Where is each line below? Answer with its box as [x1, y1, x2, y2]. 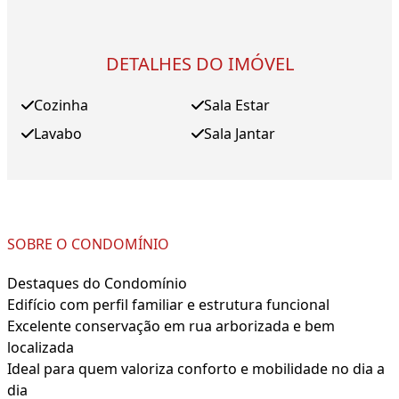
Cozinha [34, 95, 88, 116]
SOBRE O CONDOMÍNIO [7, 234, 169, 255]
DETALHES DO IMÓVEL [105, 52, 294, 77]
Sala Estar [203, 95, 270, 116]
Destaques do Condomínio [7, 273, 187, 294]
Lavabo [34, 124, 82, 144]
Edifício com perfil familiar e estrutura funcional [7, 295, 330, 315]
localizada [7, 338, 74, 358]
